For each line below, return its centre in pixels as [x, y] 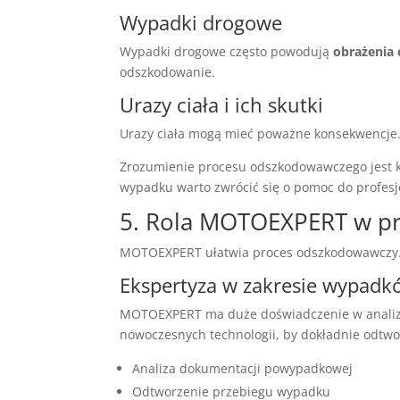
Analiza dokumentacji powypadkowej [243, 368]
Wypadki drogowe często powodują [227, 51]
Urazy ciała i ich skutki [222, 104]
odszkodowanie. [168, 71]
